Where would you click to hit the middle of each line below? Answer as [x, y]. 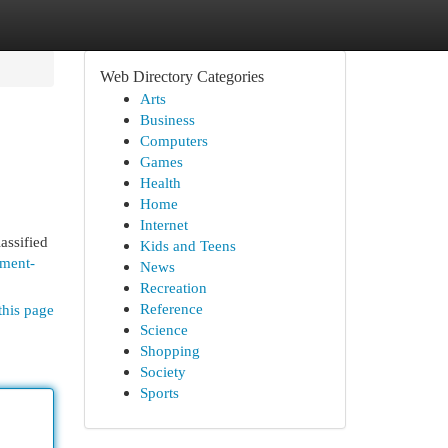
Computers [173, 140]
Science [163, 329]
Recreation [173, 287]
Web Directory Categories [181, 76]
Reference [171, 308]
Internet [163, 224]
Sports [159, 392]
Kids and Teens [187, 245]
